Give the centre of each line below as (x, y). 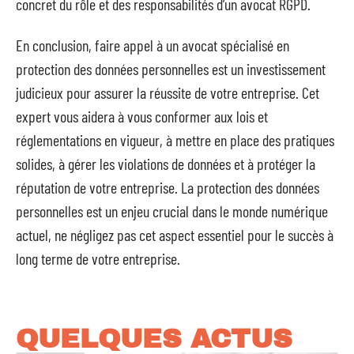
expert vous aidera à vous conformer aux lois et (142, 116)
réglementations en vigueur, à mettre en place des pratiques (175, 140)
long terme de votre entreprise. (98, 258)
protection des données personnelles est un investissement (171, 69)
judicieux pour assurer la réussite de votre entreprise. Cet (168, 92)
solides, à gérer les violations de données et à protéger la (166, 164)
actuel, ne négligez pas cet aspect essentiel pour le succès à (175, 235)
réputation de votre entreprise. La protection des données (168, 187)
